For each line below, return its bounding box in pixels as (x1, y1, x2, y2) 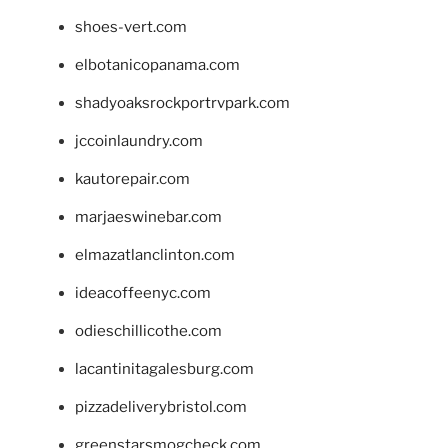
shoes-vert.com (75, 18, 187, 37)
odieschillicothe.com (75, 322, 222, 341)
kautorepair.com (75, 170, 190, 189)
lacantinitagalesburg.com (75, 360, 254, 379)
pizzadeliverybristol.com (75, 398, 247, 417)
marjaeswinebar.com (75, 208, 222, 227)
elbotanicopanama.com (75, 56, 240, 75)
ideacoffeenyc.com (75, 284, 211, 303)
